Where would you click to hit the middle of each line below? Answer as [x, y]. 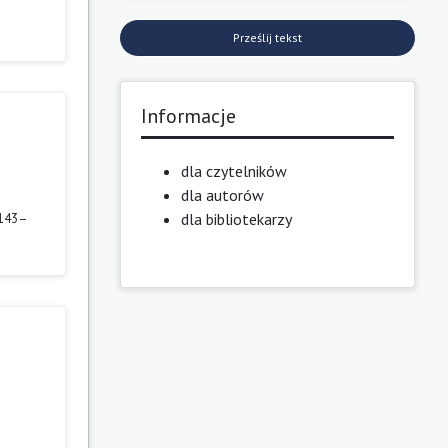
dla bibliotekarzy [236, 218]
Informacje [188, 115]
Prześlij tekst [267, 37]
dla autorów [222, 194]
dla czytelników [233, 170]
